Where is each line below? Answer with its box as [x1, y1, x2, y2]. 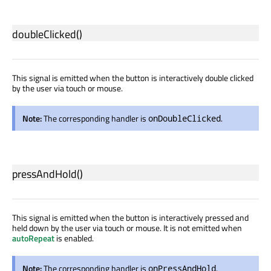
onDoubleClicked [148, 112, 221, 124]
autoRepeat [12, 231, 54, 244]
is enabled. [54, 231, 94, 244]
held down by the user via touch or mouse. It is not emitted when [12, 221, 242, 234]
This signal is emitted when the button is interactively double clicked [12, 71, 253, 84]
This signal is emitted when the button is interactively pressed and [12, 211, 249, 224]
